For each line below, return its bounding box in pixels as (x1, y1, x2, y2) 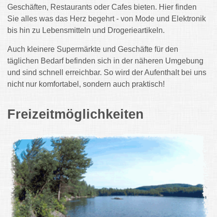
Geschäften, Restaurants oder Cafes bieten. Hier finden (7, 3, 197, 12)
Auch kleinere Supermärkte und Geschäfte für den (7, 45, 178, 54)
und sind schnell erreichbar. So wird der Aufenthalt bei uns (7, 68, 206, 77)
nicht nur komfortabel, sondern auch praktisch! (7, 80, 165, 89)
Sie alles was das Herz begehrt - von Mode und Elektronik (7, 15, 206, 23)
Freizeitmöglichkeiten (7, 107, 144, 122)
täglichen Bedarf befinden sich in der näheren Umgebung (7, 57, 203, 65)
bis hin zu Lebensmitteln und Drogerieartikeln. (7, 26, 167, 35)
